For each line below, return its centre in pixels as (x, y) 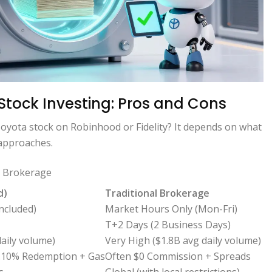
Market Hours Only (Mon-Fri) (171, 209)
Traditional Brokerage (157, 193)
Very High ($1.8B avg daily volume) (183, 240)
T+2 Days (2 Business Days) (168, 224)
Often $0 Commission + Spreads (178, 256)
